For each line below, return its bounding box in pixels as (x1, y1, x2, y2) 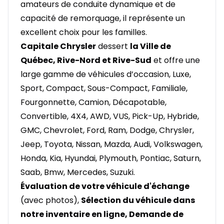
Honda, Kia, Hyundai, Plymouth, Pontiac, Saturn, (20, 152, 201, 164)
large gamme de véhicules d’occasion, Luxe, (20, 68, 191, 80)
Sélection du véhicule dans (81, 194, 195, 206)
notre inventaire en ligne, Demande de (20, 208, 183, 220)
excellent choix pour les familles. (20, 26, 147, 38)
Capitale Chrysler (20, 40, 96, 52)
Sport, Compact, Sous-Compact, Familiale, (20, 82, 187, 94)
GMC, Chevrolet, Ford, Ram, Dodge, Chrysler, (20, 124, 194, 136)
